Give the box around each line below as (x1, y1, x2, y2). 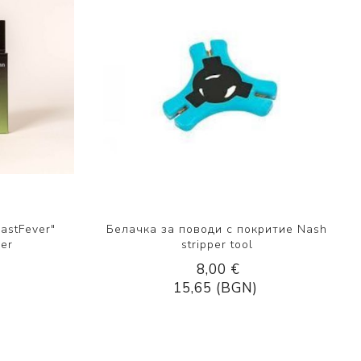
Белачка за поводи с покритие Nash (106, 221, 328, 237)
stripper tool (180, 236, 253, 252)
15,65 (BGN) (173, 278, 259, 297)
